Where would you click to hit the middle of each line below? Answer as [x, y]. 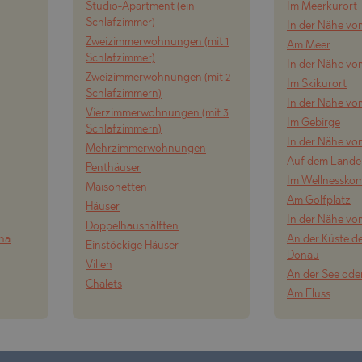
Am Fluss [309, 295]
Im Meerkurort [322, 7]
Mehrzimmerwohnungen [146, 149]
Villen [99, 265]
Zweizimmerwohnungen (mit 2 [158, 78]
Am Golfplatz [319, 201]
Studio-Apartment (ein [140, 7]
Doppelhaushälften [132, 227]
